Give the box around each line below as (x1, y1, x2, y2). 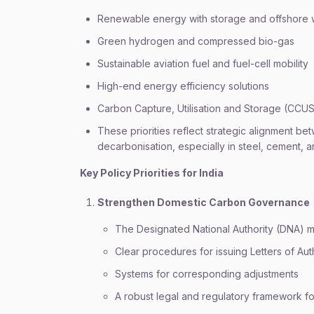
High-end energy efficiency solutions (97, 80, 269, 92)
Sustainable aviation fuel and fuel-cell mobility (97, 57, 308, 69)
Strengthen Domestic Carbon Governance (97, 196, 310, 208)
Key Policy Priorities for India (80, 167, 224, 179)
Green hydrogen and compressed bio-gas (97, 35, 294, 47)
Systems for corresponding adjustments (115, 268, 299, 280)
